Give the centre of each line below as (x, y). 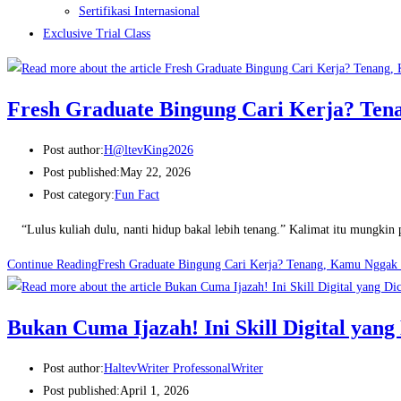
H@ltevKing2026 (149, 150)
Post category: (79, 195)
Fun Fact (137, 195)
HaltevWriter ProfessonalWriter (183, 369)
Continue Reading (52, 265)
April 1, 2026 (154, 391)
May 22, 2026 (155, 173)
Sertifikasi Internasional (139, 11)
